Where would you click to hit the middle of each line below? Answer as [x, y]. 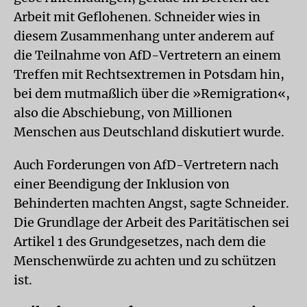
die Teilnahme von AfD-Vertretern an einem [147, 55]
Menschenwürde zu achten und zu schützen [145, 261]
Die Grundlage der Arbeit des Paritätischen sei [151, 222]
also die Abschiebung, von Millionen [123, 113]
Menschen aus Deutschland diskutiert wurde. [149, 132]
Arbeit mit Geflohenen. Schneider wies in [137, 17]
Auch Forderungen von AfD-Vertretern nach [146, 165]
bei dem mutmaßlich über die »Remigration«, [152, 94]
